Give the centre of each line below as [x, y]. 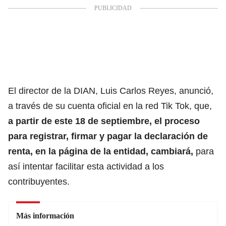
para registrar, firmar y [56, 136]
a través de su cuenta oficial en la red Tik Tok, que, [110, 106]
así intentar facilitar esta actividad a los [86, 166]
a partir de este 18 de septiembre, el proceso [104, 121]
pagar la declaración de [156, 136]
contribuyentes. [39, 181]
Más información [45, 215]
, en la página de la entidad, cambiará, [112, 151]
